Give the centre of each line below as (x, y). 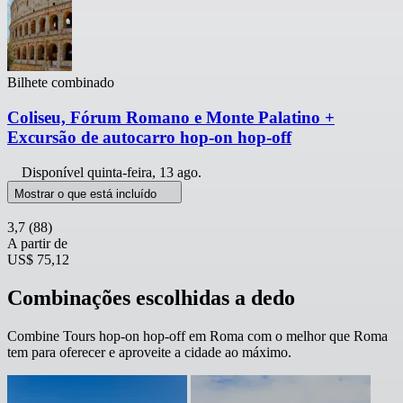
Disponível (54, 172)
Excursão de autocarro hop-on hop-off (149, 138)
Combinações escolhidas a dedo (151, 297)
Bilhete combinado (61, 83)
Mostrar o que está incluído (87, 193)
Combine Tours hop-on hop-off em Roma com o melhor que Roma (197, 336)
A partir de (37, 243)
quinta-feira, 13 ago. (144, 172)
